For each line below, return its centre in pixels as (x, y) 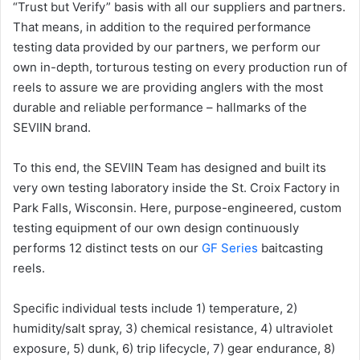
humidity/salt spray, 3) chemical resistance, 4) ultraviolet (173, 329)
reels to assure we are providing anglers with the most (168, 88)
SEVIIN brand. (52, 128)
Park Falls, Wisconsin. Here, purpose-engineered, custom (177, 208)
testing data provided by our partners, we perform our (167, 47)
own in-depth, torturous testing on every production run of (180, 67)
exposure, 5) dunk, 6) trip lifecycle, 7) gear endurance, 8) (174, 349)
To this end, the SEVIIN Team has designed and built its (170, 168)
